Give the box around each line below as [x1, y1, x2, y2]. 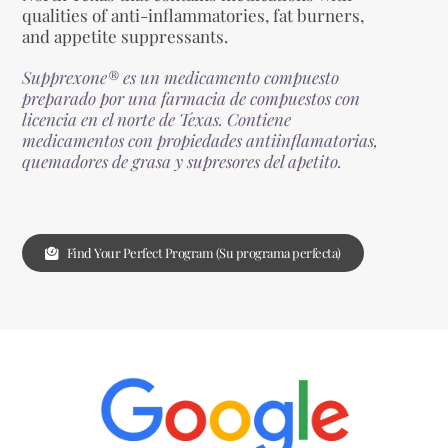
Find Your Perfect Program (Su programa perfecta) [66, 244, 341, 262]
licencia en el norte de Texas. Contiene [22, 108, 292, 131]
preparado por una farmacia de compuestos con [22, 87, 361, 110]
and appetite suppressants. [22, 25, 229, 48]
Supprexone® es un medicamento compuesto [22, 66, 340, 89]
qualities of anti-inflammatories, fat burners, [22, 4, 365, 27]
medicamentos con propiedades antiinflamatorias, [22, 129, 379, 152]
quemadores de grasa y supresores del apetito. [22, 150, 343, 173]
